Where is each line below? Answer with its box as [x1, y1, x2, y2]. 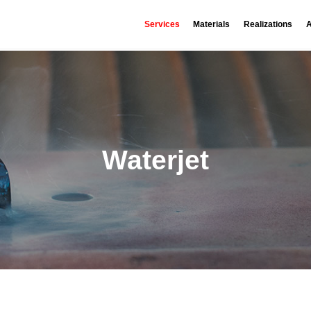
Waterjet [102, 145, 209, 175]
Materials [193, 19, 230, 29]
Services [144, 19, 180, 29]
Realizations [244, 19, 293, 29]
